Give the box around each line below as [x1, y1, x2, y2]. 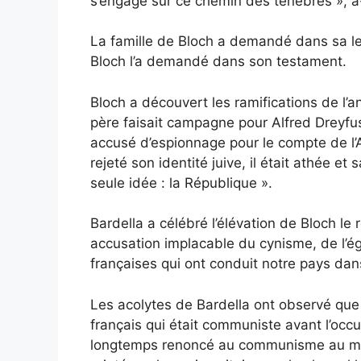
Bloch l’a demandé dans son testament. [90, 53, 346, 70]
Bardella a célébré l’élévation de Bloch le [90, 215, 351, 232]
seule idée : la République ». [90, 174, 272, 191]
